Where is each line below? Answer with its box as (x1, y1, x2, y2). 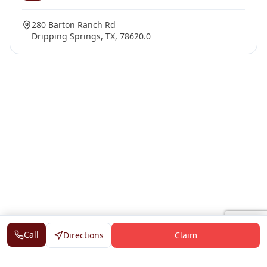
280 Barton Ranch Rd (32, 19, 116, 30)
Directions (63, 229, 104, 241)
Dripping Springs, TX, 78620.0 (32, 30, 151, 42)
